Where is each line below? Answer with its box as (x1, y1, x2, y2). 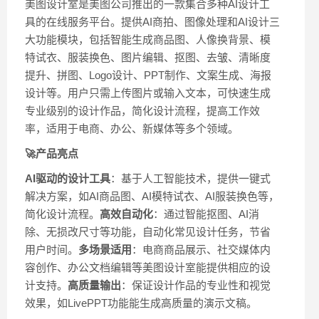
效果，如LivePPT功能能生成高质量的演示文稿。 (25, 297, 257, 310)
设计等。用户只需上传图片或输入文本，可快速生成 (25, 87, 271, 100)
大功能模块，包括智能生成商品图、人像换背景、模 (25, 33, 271, 46)
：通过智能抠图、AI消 (153, 208, 259, 221)
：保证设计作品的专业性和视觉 (121, 279, 271, 292)
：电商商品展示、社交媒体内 (132, 244, 271, 256)
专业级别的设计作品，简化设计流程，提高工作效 (25, 105, 260, 117)
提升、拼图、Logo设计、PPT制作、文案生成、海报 (25, 69, 271, 82)
